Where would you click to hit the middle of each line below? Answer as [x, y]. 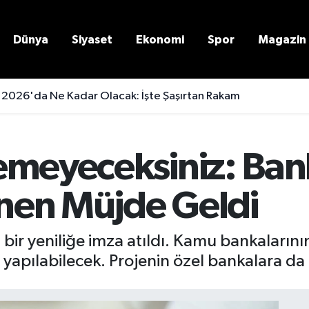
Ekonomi [160, 39]
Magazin [282, 39]
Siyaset [92, 39]
